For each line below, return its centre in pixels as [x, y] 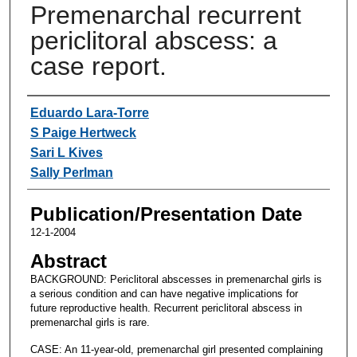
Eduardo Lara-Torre [89, 112]
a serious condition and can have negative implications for [164, 293]
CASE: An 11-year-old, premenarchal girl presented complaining [176, 349]
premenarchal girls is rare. [90, 322]
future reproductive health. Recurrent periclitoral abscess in [166, 308]
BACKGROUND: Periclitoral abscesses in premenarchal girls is [176, 279]
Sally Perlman [71, 172]
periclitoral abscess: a [153, 40]
